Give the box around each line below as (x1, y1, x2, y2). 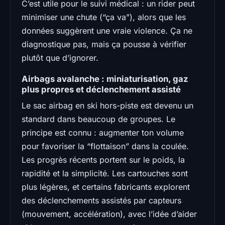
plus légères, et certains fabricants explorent (22, 181, 190, 192)
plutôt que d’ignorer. (22, 52, 98, 63)
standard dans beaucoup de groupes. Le (22, 114, 175, 124)
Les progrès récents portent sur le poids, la (22, 154, 185, 165)
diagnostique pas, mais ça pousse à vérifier (22, 39, 186, 49)
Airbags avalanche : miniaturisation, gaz (22, 73, 188, 84)
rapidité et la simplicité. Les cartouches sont (22, 168, 188, 178)
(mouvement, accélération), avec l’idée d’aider (22, 208, 197, 219)
